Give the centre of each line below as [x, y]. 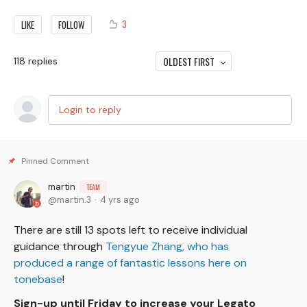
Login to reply [90, 109]
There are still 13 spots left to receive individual [131, 230]
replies [43, 61]
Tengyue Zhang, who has [167, 246]
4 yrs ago [120, 199]
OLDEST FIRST [188, 61]
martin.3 [74, 199]
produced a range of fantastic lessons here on [130, 262]
